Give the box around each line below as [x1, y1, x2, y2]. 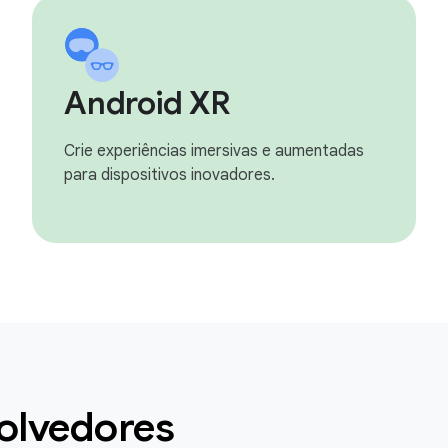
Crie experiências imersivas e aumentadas [64, 141, 364, 161]
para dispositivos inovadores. [64, 165, 275, 185]
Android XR [64, 83, 231, 123]
